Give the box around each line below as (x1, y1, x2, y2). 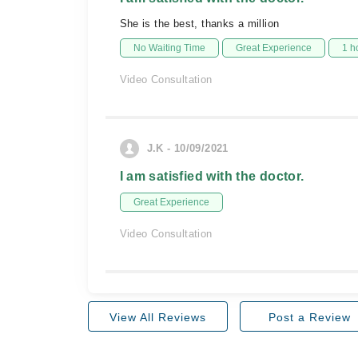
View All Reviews (109, 311, 206, 324)
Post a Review (268, 311, 351, 324)
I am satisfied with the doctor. (119, 169, 304, 183)
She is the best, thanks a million (119, 18, 280, 30)
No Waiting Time (133, 42, 205, 54)
